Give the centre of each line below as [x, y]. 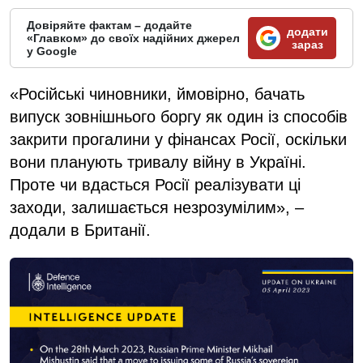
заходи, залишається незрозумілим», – [157, 207]
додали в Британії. [80, 230]
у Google [52, 51]
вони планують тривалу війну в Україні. [158, 162]
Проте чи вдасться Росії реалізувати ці [155, 184]
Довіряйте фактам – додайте [109, 25]
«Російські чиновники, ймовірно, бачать [157, 94]
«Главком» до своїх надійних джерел [133, 38]
